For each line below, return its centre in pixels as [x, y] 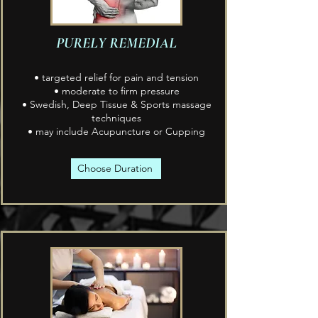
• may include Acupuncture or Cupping [116, 131]
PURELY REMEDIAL [116, 43]
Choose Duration [115, 169]
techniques [116, 117]
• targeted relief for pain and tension [116, 77]
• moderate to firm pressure [116, 91]
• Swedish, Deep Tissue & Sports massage [116, 104]
